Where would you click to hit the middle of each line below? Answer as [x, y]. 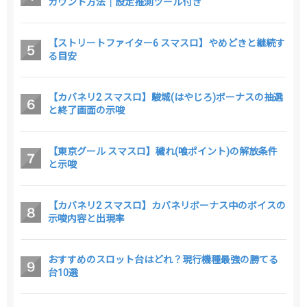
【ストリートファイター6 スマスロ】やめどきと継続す [167, 43]
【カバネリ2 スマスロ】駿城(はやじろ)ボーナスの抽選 [165, 97]
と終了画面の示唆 [86, 110]
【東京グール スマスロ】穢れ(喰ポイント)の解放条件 [163, 151]
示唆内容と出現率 [86, 218]
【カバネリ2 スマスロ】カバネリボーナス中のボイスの [167, 205]
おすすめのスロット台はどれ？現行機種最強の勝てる [163, 259]
